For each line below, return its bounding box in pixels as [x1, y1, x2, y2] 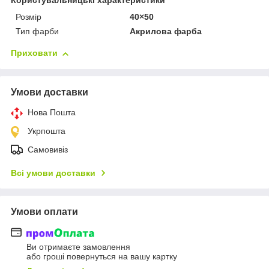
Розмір [16, 12, 41, 22]
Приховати [11, 48, 58, 58]
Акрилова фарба [130, 26, 202, 37]
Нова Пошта [28, 107, 76, 118]
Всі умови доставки [11, 168, 95, 178]
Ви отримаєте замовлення [26, 241, 130, 252]
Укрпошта [28, 126, 65, 136]
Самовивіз [28, 145, 68, 155]
